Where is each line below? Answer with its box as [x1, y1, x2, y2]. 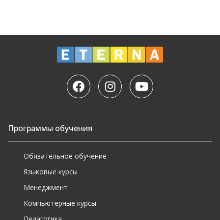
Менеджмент [24, 183, 68, 192]
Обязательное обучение [24, 151, 107, 161]
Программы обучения [8, 123, 92, 134]
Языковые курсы [24, 167, 78, 176]
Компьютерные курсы [24, 198, 96, 208]
